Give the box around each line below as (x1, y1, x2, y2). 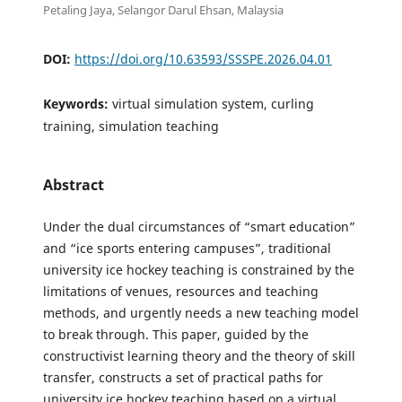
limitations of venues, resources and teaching (43, 283, 319, 301)
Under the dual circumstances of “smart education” (43, 218, 355, 236)
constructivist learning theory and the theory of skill (43, 347, 355, 365)
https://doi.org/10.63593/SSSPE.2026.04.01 (74, 49, 332, 67)
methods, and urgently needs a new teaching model (43, 304, 359, 322)
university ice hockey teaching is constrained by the (43, 261, 354, 279)
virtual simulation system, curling (112, 94, 314, 112)
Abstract (43, 175, 104, 195)
